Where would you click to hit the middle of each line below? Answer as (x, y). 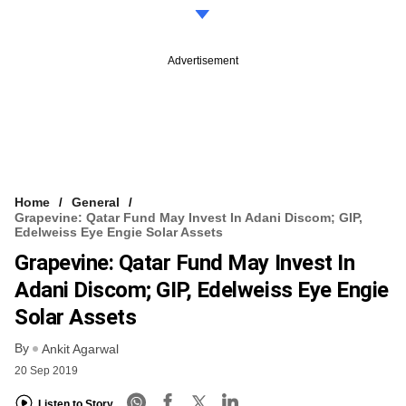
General (96, 202)
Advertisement (203, 60)
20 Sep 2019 (46, 371)
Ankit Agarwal (80, 349)
